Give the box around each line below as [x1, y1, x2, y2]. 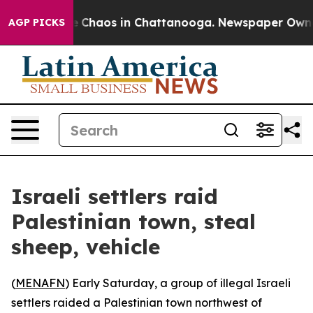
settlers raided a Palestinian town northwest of [11, 296, 262, 310]
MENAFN [15, 276, 65, 290]
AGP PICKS [8, 16, 65, 29]
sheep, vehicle [11, 233, 160, 260]
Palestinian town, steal [11, 208, 256, 235]
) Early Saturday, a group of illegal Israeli [65, 276, 291, 290]
